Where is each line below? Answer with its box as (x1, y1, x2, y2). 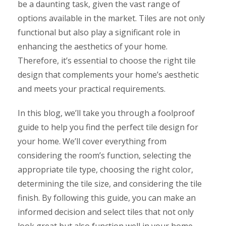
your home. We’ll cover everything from (18, 135, 166, 147)
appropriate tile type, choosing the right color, (18, 163, 193, 175)
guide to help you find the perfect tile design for (18, 121, 198, 133)
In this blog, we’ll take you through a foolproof (18, 107, 195, 119)
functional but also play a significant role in (18, 26, 180, 38)
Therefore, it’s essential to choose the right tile (18, 54, 196, 66)
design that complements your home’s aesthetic (18, 69, 199, 80)
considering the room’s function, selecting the (18, 149, 191, 161)
